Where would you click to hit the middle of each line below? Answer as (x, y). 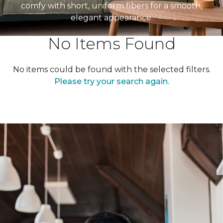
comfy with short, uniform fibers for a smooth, (111, 6)
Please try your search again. (111, 81)
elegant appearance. (111, 18)
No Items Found (111, 44)
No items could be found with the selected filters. (111, 69)
